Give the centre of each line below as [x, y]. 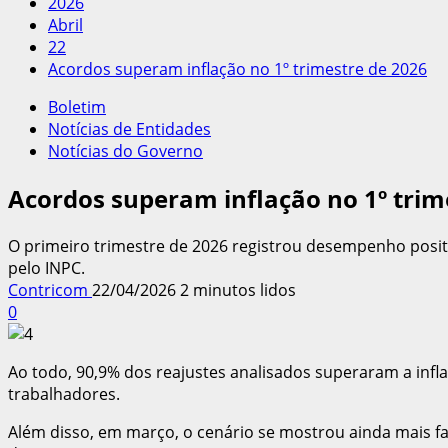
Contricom [50, 289]
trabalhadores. [64, 393]
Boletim [77, 107]
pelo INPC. [46, 267]
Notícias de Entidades [129, 129]
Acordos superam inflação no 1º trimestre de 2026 [237, 69]
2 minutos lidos [238, 289]
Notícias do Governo [125, 151]
